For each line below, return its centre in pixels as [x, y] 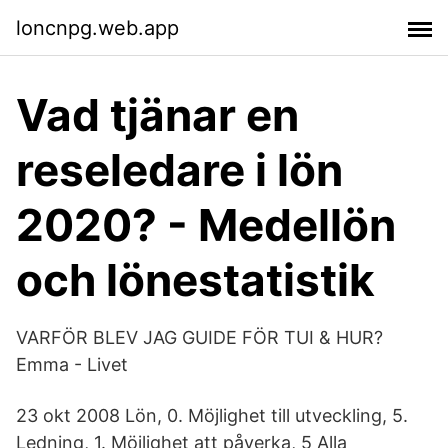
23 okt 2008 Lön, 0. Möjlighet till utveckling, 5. [212, 415]
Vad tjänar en [157, 115]
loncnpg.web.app [97, 27]
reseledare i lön [179, 170]
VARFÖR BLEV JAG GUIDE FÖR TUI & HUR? [199, 337]
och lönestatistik [195, 280]
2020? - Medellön [206, 225]
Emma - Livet [72, 364]
